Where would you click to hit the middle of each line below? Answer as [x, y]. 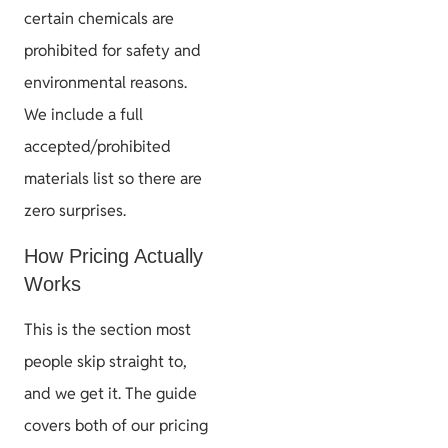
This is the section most [107, 329]
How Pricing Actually [113, 255]
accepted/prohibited [97, 147]
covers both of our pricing [116, 425]
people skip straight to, [105, 361]
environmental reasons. [105, 83]
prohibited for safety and [112, 51]
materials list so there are [113, 179]
